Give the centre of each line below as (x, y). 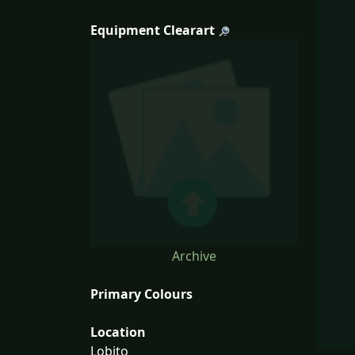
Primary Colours (141, 294)
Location (118, 332)
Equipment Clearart (153, 30)
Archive (194, 256)
